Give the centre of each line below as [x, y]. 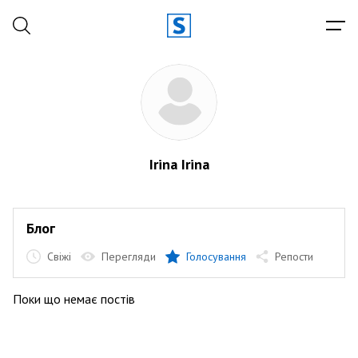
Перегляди [129, 257]
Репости [294, 257]
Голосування [216, 257]
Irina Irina [179, 164]
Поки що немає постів [74, 299]
